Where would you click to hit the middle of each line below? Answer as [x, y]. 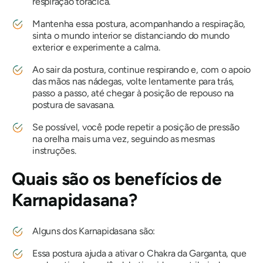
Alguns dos [56, 231]
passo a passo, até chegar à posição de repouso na [133, 93]
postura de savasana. [74, 105]
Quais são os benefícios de [117, 179]
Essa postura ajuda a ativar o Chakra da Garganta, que [139, 254]
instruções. [54, 151]
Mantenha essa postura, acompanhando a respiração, [139, 24]
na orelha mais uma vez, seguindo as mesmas [124, 139]
